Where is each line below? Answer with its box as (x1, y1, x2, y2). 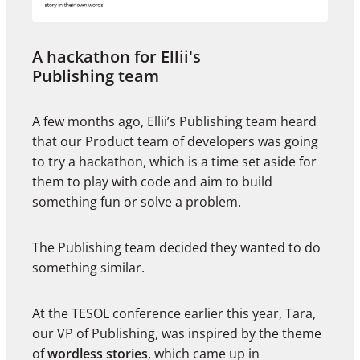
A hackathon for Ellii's (32, 46, 201, 68)
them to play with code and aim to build (32, 173, 272, 191)
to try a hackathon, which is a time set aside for (32, 153, 317, 171)
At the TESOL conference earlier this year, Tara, (32, 305, 316, 323)
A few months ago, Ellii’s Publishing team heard (32, 112, 317, 131)
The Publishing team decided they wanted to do (32, 239, 321, 257)
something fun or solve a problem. (32, 193, 241, 211)
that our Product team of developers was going (32, 133, 318, 151)
